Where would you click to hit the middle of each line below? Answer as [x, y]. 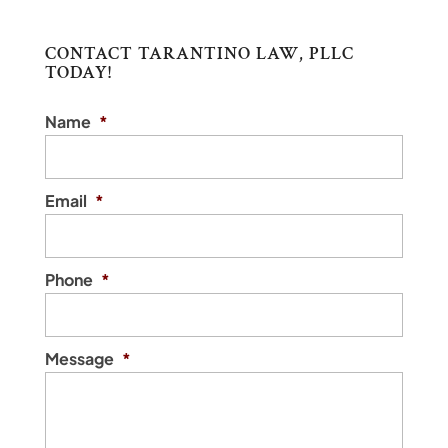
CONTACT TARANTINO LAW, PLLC [199, 53]
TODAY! [78, 72]
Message [79, 358]
